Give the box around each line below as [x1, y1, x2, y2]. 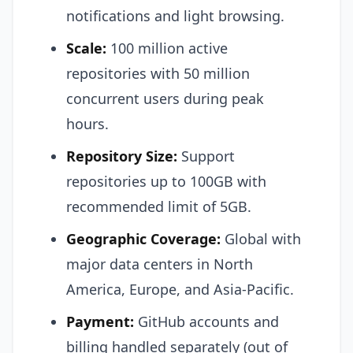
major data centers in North [66, 255, 253, 273]
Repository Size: [66, 147, 177, 165]
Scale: [66, 39, 106, 58]
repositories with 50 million [66, 64, 250, 83]
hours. [66, 114, 109, 133]
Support [177, 147, 235, 165]
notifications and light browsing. [66, 6, 284, 25]
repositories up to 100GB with [66, 172, 266, 191]
